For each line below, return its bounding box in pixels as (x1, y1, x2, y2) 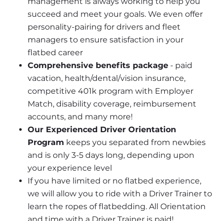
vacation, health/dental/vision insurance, (28, 74, 185, 83)
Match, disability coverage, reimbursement (28, 99, 196, 109)
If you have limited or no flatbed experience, (28, 176, 201, 186)
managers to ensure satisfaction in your (28, 35, 184, 45)
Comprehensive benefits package (28, 61, 168, 71)
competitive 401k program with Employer (28, 86, 193, 96)
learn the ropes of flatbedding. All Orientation (28, 202, 206, 212)
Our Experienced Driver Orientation (28, 125, 176, 135)
